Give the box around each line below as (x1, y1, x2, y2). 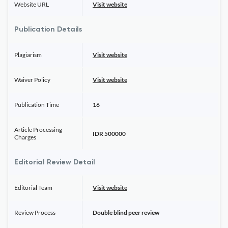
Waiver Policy (14, 76, 50, 83)
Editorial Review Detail (14, 159, 95, 166)
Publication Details (14, 26, 82, 33)
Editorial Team (14, 184, 52, 191)
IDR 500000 (93, 129, 126, 137)
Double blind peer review (93, 209, 159, 216)
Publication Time (14, 101, 59, 108)
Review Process (14, 209, 55, 216)
